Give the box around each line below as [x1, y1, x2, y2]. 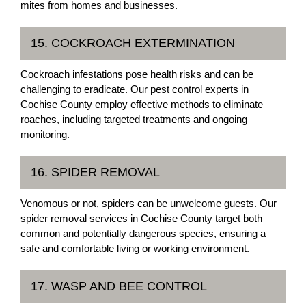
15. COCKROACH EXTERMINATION [31, 36, 235, 50]
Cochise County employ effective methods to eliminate [20, 98, 263, 110]
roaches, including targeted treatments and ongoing [20, 113, 247, 125]
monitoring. [20, 128, 70, 140]
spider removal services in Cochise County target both [20, 212, 262, 224]
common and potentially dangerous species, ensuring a [20, 227, 266, 239]
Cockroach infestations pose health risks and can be [20, 68, 253, 80]
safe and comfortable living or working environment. [20, 242, 249, 254]
